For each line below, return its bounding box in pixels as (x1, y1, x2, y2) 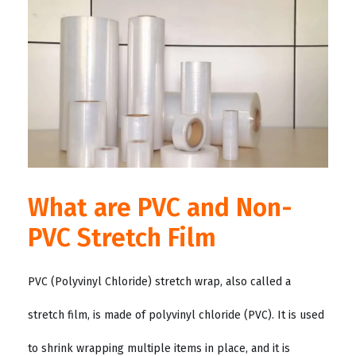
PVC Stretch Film (28, 222, 216, 253)
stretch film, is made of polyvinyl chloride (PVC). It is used (28, 308, 324, 323)
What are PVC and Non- (28, 192, 292, 223)
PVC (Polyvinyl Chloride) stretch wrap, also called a (28, 275, 291, 289)
